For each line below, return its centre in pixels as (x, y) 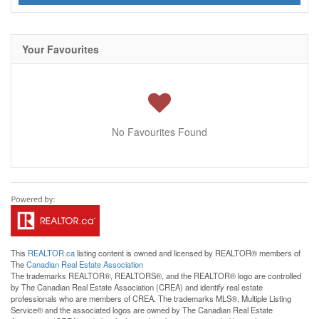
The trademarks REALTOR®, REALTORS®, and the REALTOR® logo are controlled (156, 276)
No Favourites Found (159, 132)
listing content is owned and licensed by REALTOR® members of (188, 253)
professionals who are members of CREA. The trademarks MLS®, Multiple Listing (151, 298)
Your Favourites (61, 49)
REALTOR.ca (51, 253)
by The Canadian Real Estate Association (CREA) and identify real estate (137, 287)
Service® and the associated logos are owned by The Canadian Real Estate (142, 310)
